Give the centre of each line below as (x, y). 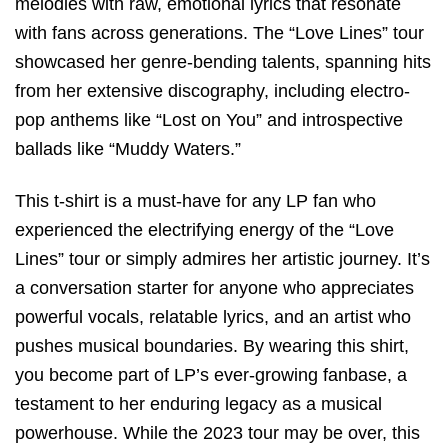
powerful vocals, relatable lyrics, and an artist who (213, 317)
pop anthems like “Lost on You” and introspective (209, 119)
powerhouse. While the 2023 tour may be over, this (217, 433)
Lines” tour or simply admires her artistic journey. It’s (222, 259)
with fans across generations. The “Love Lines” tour (219, 32)
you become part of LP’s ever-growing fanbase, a (211, 375)
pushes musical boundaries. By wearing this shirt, (212, 346)
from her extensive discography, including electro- (212, 90)
